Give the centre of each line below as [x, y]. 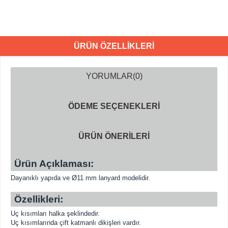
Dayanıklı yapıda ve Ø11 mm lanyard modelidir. [80, 178]
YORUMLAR [109, 76]
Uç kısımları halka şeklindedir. [55, 214]
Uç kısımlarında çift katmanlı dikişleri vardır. [76, 223]
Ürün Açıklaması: [54, 164]
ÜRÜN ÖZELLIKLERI [114, 46]
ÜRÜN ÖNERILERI [114, 136]
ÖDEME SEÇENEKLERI [114, 106]
